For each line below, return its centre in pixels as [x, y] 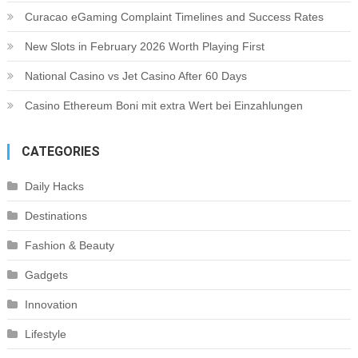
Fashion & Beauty [69, 246]
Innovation [51, 305]
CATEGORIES [60, 152]
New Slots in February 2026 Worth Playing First [144, 47]
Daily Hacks [54, 187]
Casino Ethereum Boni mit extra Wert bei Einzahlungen [163, 106]
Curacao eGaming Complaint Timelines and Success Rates [174, 17]
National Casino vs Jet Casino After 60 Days [135, 76]
